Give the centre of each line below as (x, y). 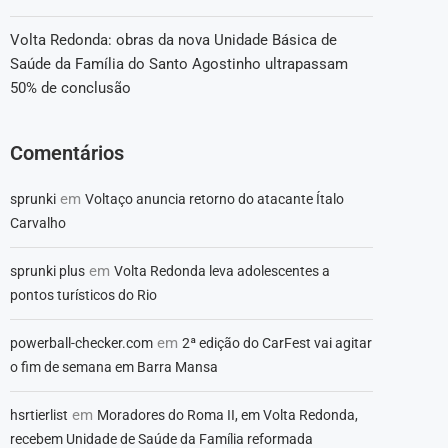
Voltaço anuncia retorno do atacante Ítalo (214, 199)
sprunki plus (47, 271)
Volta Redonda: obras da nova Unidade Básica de (173, 40)
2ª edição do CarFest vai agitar (277, 343)
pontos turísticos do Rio (83, 295)
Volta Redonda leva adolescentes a (222, 271)
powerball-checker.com (81, 343)
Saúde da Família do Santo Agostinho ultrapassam (179, 64)
